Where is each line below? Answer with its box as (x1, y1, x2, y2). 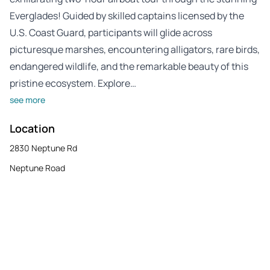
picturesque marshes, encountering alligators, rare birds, (10, 42, 260, 56)
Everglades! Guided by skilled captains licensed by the (10, 8, 244, 22)
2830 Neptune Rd (10, 142, 77, 154)
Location (10, 121, 55, 136)
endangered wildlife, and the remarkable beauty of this (10, 59, 248, 73)
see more (10, 93, 45, 105)
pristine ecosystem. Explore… (10, 76, 136, 90)
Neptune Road (10, 162, 65, 174)
